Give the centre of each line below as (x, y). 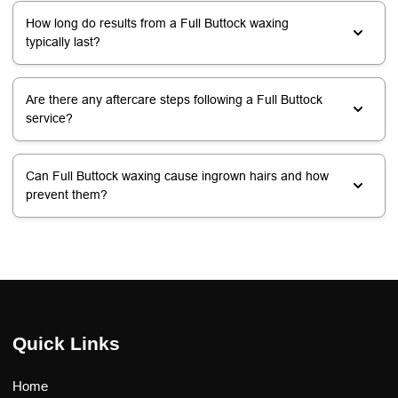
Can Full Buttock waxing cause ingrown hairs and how (177, 175)
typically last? (63, 41)
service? (49, 118)
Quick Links (66, 343)
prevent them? (67, 194)
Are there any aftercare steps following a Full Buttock (174, 99)
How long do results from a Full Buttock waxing (157, 23)
